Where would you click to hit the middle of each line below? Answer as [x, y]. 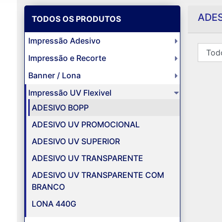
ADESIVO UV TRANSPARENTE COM [98, 175]
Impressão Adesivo [64, 41]
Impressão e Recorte [67, 58]
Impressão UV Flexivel [70, 93]
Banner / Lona [54, 76]
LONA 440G [54, 204]
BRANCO [48, 187]
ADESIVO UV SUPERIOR [76, 141]
